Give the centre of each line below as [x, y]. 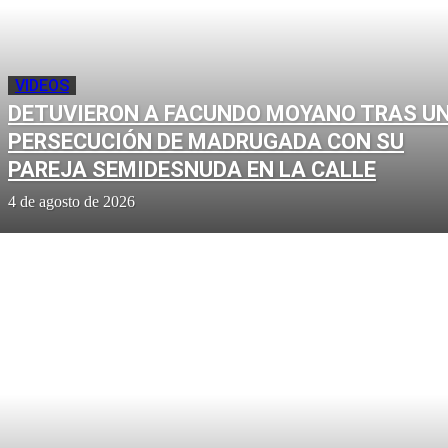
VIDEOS [42, 85]
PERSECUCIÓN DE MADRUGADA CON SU [206, 141]
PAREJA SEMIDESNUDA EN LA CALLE [192, 169]
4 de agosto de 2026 [71, 201]
